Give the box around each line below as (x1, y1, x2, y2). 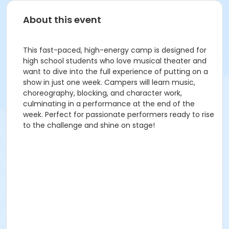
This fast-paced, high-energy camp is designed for (23, 45, 207, 55)
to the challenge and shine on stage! (23, 120, 155, 130)
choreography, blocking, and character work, (23, 88, 182, 98)
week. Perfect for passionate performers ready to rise (23, 109, 214, 120)
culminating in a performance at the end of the (23, 99, 195, 109)
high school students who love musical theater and (23, 56, 207, 66)
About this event (23, 13, 101, 26)
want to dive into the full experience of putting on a (23, 66, 208, 77)
